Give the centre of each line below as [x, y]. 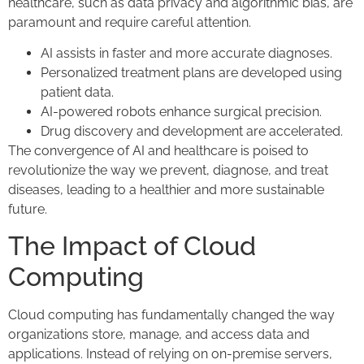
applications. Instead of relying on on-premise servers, [170, 354]
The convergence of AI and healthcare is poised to [158, 151]
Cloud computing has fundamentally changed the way [171, 315]
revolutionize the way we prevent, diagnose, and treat [168, 171]
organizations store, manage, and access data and [159, 335]
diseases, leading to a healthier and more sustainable [166, 190]
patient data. [77, 93]
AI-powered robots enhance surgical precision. [181, 112]
